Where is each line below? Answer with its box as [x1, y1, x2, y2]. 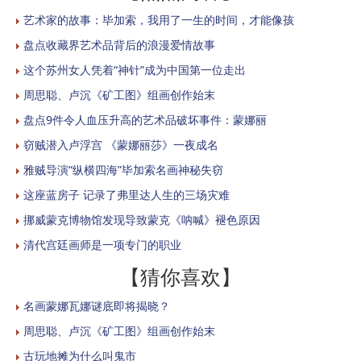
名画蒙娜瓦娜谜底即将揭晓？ [23, 298, 170, 314]
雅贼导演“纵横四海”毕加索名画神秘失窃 [23, 162, 223, 178]
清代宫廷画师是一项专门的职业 [23, 237, 181, 253]
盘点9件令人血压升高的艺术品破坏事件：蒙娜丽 [23, 112, 267, 128]
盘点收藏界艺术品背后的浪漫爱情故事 [23, 37, 215, 53]
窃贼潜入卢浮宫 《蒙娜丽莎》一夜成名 [23, 137, 218, 153]
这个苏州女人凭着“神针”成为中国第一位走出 [23, 62, 246, 78]
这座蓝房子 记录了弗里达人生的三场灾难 [23, 187, 230, 203]
